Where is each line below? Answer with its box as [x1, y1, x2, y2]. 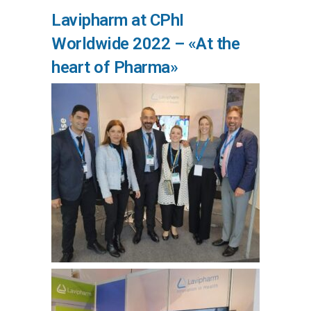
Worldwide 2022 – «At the [51, 34, 239, 53]
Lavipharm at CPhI [51, 10, 184, 30]
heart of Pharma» [51, 58, 178, 77]
